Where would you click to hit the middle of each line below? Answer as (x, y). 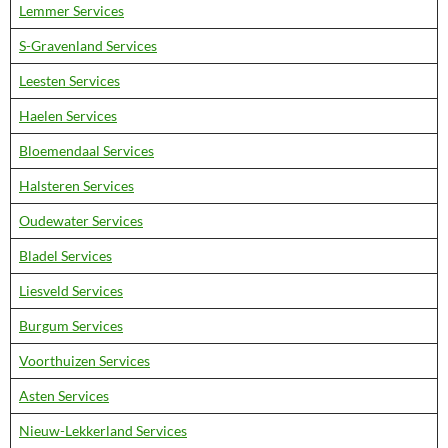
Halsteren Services (76, 185)
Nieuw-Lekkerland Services (103, 430)
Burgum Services (71, 325)
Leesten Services (69, 80)
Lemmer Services (71, 10)
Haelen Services (68, 115)
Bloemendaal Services (86, 150)
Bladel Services (65, 255)
